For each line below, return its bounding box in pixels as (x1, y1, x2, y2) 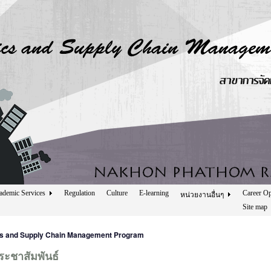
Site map (243, 203, 267, 211)
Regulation (64, 189, 95, 197)
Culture (106, 189, 128, 197)
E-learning (139, 189, 169, 197)
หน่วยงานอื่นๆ (180, 191, 224, 199)
